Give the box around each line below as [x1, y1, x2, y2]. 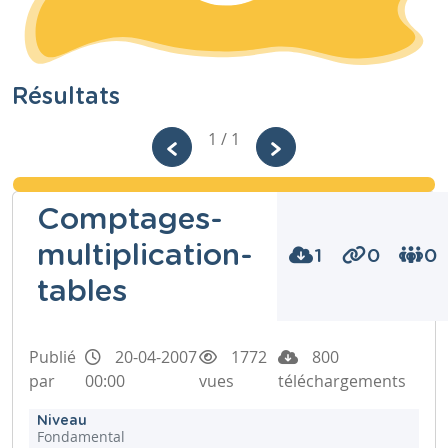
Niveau [37, 413, 87, 428]
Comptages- [37, 205, 223, 236]
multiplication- [37, 241, 253, 272]
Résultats [12, 85, 120, 109]
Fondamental [37, 426, 125, 446]
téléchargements [277, 369, 406, 392]
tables [37, 277, 127, 308]
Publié [29, 345, 76, 368]
